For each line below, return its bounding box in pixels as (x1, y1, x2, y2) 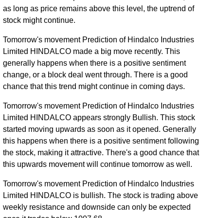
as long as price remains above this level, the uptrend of (3, 4, 195, 13)
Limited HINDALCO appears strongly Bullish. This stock (3, 113, 196, 122)
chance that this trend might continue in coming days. (3, 82, 185, 91)
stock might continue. (3, 16, 76, 25)
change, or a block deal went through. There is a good (3, 71, 188, 79)
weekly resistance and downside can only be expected (3, 203, 191, 212)
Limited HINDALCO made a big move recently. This (3, 47, 181, 56)
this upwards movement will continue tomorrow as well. (3, 160, 193, 169)
